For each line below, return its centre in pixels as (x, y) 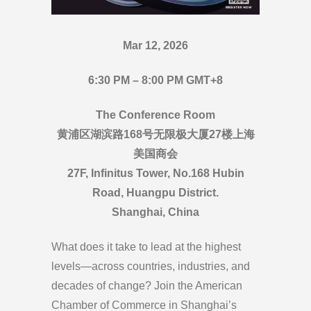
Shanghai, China (155, 212)
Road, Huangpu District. (155, 193)
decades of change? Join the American (147, 286)
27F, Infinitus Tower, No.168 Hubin (155, 174)
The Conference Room (155, 115)
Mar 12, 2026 (155, 46)
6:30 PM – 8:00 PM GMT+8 (155, 81)
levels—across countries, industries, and (151, 267)
